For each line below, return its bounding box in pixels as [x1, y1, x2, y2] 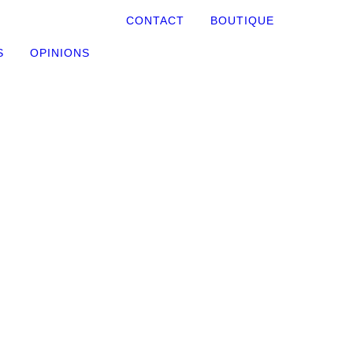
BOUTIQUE [210, 14, 274, 27]
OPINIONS [29, 46, 90, 59]
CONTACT [126, 14, 184, 27]
